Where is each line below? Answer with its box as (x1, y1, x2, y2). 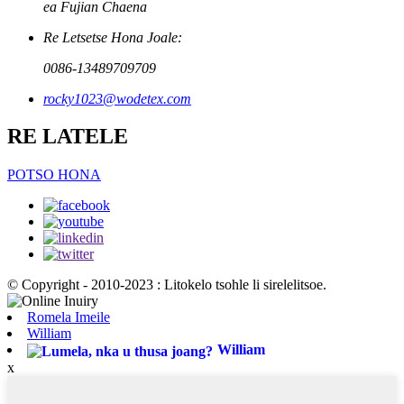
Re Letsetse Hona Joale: (43, 29, 182, 45)
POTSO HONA (7, 167, 101, 183)
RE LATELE (7, 124, 128, 149)
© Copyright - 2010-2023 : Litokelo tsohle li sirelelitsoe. (7, 277, 326, 293)
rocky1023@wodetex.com (43, 90, 191, 106)
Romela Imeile (27, 309, 110, 326)
